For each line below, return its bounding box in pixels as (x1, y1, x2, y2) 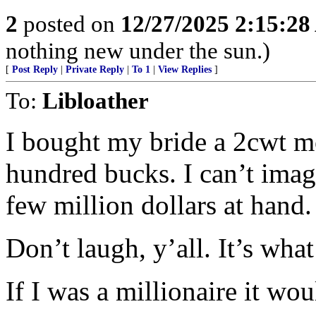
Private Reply (66, 64, 124, 75)
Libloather (42, 87, 149, 114)
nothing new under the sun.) (6, 37, 270, 63)
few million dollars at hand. (6, 190, 312, 220)
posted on (18, 11, 121, 37)
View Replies (158, 64, 212, 75)
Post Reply (12, 64, 58, 75)
